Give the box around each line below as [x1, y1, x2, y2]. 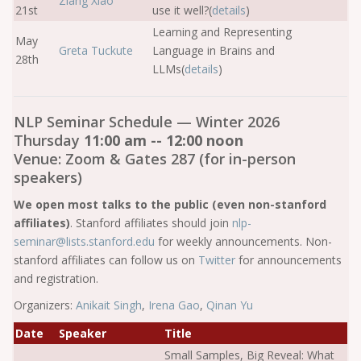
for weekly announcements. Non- [158, 234, 332, 249]
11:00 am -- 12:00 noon [84, 131, 243, 150]
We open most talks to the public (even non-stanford [14, 197, 326, 212]
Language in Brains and [152, 43, 275, 58]
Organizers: [14, 297, 76, 313]
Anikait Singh [76, 297, 142, 313]
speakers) [14, 168, 82, 187]
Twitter [198, 252, 235, 268]
